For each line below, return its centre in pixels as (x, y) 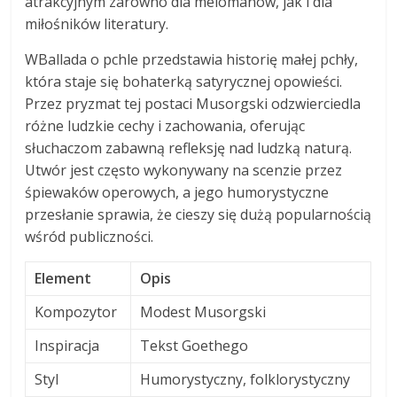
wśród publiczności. (90, 236)
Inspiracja (67, 345)
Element (63, 278)
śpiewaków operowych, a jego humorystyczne (177, 192)
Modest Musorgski (203, 311)
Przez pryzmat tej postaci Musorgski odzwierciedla (193, 103)
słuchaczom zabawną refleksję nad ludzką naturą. (189, 148)
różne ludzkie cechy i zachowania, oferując (165, 125)
